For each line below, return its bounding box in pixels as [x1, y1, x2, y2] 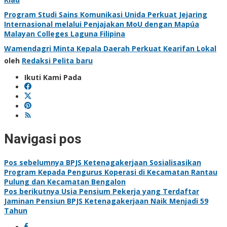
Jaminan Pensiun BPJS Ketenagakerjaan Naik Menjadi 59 [4, 196, 208, 206]
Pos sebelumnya [4, 157, 64, 167]
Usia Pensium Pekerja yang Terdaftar [59, 186, 199, 196]
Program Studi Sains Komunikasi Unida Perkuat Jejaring [4, 9, 207, 19]
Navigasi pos [4, 131, 82, 147]
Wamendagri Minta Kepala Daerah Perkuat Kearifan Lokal [4, 43, 216, 53]
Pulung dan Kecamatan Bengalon [4, 176, 126, 186]
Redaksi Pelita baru [22, 55, 93, 65]
